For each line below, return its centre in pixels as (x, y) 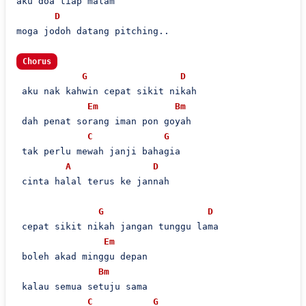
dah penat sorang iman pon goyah (103, 121)
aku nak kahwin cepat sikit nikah (106, 91)
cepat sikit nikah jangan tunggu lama (117, 226)
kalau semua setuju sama (82, 287)
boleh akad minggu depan (82, 256)
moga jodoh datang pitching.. (93, 31)
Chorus (37, 61)
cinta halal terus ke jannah (93, 181)
